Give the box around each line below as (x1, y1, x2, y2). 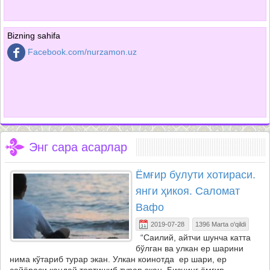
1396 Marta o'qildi (195, 221, 246, 228)
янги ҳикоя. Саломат (136, 185, 240, 197)
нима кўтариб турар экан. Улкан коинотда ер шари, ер (10, 254, 227, 264)
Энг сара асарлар (29, 140, 127, 154)
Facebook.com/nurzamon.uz (28, 46, 137, 57)
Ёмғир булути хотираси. (136, 169, 256, 181)
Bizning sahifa (7, 31, 60, 40)
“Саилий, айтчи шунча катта (136, 233, 251, 242)
